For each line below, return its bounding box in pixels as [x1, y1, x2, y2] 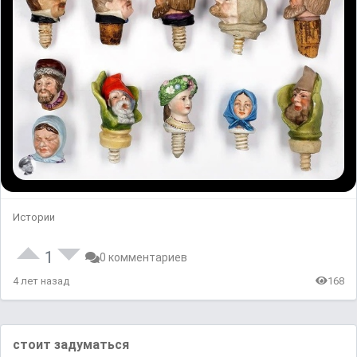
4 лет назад [13, 274, 69, 287]
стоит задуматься [13, 336, 129, 352]
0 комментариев [100, 250, 187, 264]
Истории [13, 210, 55, 223]
